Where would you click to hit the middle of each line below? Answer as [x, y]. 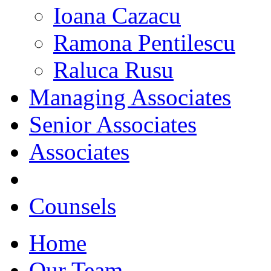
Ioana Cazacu [117, 15]
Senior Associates [113, 124]
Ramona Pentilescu [144, 43]
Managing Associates [130, 97]
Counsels [73, 206]
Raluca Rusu [113, 70]
